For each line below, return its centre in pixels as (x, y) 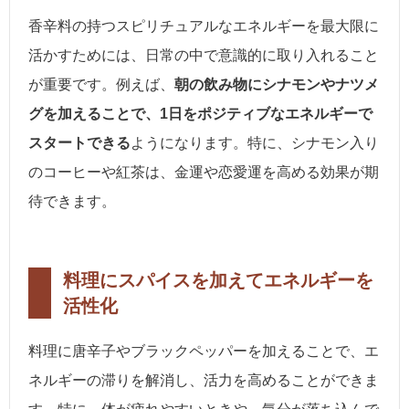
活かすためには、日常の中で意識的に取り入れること (204, 56)
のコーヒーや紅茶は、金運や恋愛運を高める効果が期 (204, 173)
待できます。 (72, 202)
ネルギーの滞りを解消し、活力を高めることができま (204, 381)
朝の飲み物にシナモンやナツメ (277, 85)
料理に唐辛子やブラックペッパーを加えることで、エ (204, 351)
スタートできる (79, 143)
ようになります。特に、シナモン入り (255, 143)
